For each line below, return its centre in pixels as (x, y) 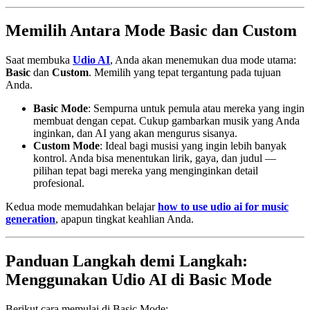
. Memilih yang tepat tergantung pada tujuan (185, 73)
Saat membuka (39, 60)
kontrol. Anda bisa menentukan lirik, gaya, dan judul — (155, 158)
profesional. (59, 183)
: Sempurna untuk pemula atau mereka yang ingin (196, 109)
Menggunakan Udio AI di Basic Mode (139, 280)
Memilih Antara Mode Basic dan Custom (151, 31)
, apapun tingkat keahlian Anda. (125, 219)
